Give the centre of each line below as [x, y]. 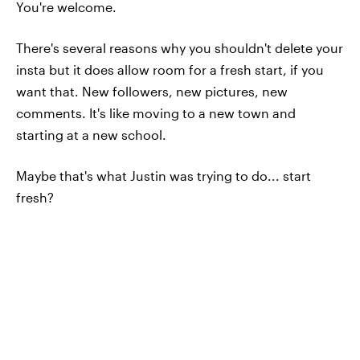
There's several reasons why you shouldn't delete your [180, 48]
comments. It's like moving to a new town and [156, 113]
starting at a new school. [91, 135]
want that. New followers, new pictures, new [152, 91]
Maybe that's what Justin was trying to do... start [164, 176]
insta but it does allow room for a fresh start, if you [170, 70]
